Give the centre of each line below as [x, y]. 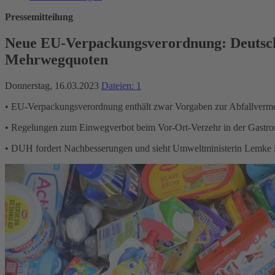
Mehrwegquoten [56, 59]
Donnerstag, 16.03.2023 [53, 85]
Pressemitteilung [39, 17]
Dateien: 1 [121, 85]
